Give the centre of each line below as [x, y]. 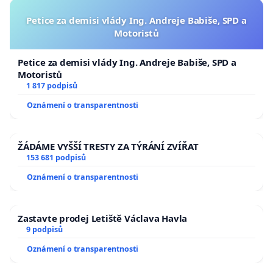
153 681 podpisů [56, 158]
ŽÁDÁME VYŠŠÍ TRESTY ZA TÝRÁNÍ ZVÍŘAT [108, 147]
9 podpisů [44, 230]
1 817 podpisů [51, 86]
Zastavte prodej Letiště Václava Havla [103, 218]
